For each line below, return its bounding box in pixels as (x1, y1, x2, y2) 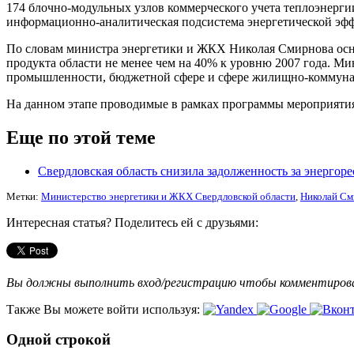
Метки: (6, 190, 41, 202)
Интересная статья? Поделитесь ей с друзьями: (6, 215, 258, 229)
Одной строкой (6, 331, 111, 348)
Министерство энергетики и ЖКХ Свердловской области (41, 190, 296, 202)
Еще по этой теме (6, 126, 156, 148)
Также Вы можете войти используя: (6, 302, 203, 316)
